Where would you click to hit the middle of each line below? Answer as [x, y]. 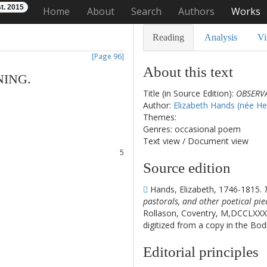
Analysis [221, 37]
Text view [162, 141]
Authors [197, 11]
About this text [188, 72]
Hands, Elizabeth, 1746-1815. [206, 189]
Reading [168, 37]
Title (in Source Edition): [190, 93]
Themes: [160, 117]
